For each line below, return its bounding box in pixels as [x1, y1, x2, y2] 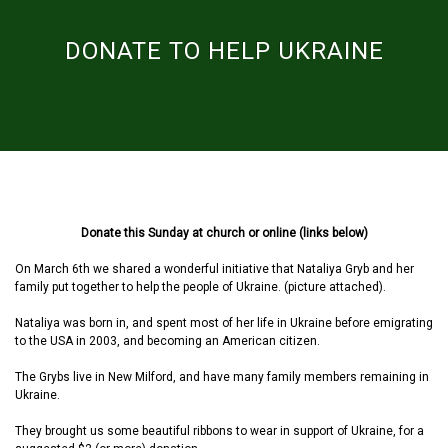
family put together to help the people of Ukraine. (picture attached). [15, 280, 386, 294]
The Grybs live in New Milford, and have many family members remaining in [15, 370, 429, 384]
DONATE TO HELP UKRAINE [64, 37, 384, 65]
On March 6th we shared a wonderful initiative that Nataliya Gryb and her [15, 262, 414, 276]
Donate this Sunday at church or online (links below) [80, 226, 368, 240]
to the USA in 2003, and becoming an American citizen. [15, 334, 320, 348]
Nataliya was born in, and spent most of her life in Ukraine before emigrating [15, 316, 433, 330]
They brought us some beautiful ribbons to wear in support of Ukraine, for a [15, 424, 424, 438]
